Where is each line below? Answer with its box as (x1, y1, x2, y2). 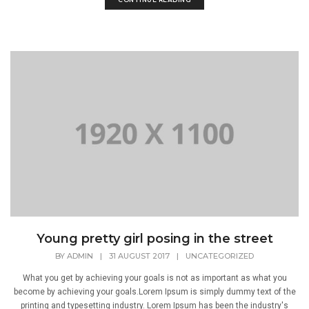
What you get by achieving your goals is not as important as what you (22, 273, 287, 283)
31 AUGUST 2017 (109, 251, 170, 261)
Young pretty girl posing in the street (36, 231, 273, 247)
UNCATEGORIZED (186, 251, 254, 261)
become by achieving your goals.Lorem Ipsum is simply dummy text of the (13, 287, 296, 297)
